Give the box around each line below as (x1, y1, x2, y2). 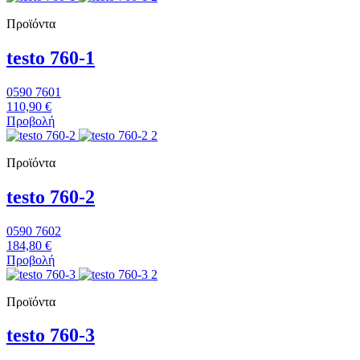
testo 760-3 (6, 325, 95, 346)
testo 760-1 (6, 47, 95, 68)
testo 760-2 (6, 186, 95, 207)
